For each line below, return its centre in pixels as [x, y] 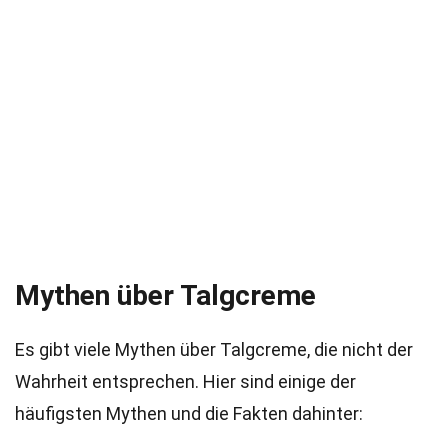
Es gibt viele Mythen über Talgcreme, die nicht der [214, 349]
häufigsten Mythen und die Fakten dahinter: [189, 413]
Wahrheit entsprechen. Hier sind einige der [185, 381]
